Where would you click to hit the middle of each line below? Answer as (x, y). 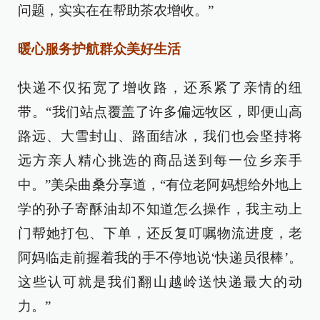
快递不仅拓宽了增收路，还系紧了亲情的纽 (160, 87)
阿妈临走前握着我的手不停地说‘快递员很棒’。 (160, 257)
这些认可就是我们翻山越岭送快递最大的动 (160, 282)
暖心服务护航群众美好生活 (99, 49)
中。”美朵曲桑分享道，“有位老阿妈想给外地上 (160, 185)
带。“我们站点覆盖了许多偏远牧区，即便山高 (160, 112)
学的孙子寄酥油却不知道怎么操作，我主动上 (160, 209)
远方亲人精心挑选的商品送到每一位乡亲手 (160, 160)
